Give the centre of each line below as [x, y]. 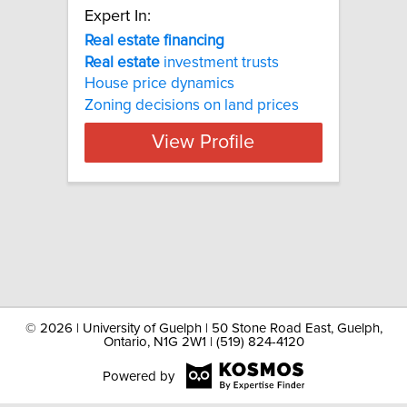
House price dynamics [159, 84]
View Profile [203, 142]
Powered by [138, 376]
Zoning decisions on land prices [192, 105]
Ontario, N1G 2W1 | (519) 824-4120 [203, 342]
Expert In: [118, 17]
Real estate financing [154, 41]
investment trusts [219, 62]
